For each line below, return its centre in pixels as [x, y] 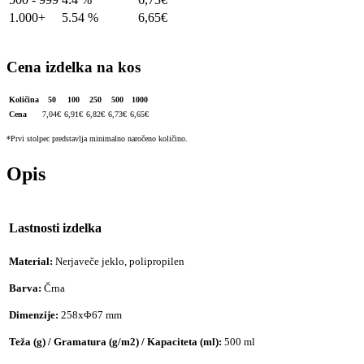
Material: [32, 261]
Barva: [26, 288]
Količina [24, 100]
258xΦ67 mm [91, 314]
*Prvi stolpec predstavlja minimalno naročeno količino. [97, 139]
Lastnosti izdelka [55, 228]
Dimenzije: [35, 314]
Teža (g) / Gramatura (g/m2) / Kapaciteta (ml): [117, 341]
